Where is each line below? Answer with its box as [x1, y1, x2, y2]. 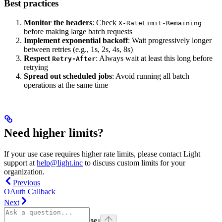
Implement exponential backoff [24, 36, 128, 45]
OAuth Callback [4, 187, 55, 196]
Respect [24, 54, 52, 62]
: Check [92, 18, 118, 27]
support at [4, 158, 37, 167]
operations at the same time [24, 80, 108, 89]
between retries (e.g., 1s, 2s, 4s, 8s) [24, 45, 133, 54]
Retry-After [52, 55, 96, 62]
